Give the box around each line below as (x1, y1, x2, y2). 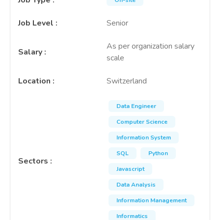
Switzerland (107, 76, 147, 86)
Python (148, 149, 168, 157)
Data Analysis (116, 181, 156, 189)
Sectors (18, 156, 48, 166)
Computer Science (116, 118, 167, 126)
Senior (107, 18, 128, 28)
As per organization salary (107, 41, 194, 52)
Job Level (18, 18, 54, 28)
